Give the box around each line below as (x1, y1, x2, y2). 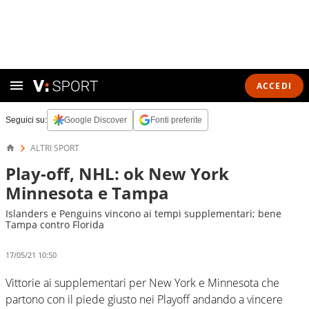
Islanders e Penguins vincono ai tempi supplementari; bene (6, 207, 281, 220)
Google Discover (64, 115, 127, 125)
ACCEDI (256, 79, 292, 92)
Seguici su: (6, 115, 47, 125)
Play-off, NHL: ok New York (6, 162, 229, 185)
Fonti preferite (150, 115, 202, 125)
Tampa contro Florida (6, 218, 104, 231)
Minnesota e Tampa (6, 181, 169, 204)
